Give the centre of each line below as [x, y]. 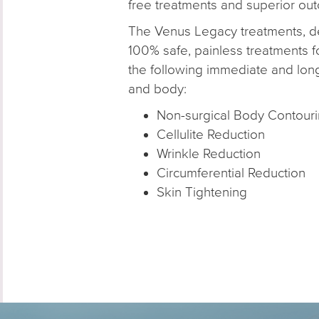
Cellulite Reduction [210, 134]
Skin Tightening [202, 192]
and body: [157, 89]
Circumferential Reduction [231, 173]
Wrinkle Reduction [208, 153]
